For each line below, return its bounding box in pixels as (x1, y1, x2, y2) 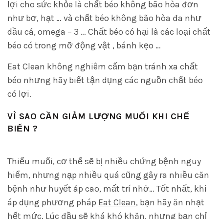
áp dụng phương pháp (7, 197, 98, 208)
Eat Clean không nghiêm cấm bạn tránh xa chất (7, 61, 198, 72)
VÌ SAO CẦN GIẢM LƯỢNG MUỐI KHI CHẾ (7, 111, 189, 122)
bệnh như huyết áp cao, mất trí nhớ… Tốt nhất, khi (7, 183, 207, 194)
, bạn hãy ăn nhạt (136, 197, 204, 208)
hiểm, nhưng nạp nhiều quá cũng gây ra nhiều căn (7, 170, 209, 180)
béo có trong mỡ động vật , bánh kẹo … (7, 40, 161, 51)
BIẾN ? (7, 123, 38, 134)
